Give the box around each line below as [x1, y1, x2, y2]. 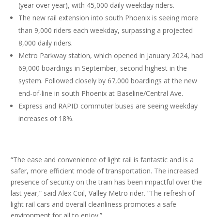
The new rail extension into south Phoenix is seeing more [18, 13, 199, 22]
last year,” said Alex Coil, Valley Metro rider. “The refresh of [11, 188, 195, 198]
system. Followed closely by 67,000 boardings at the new [18, 76, 198, 85]
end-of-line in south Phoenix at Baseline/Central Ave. [18, 89, 187, 98]
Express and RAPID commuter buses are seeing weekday [18, 101, 198, 110]
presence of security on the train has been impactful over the [11, 177, 202, 186]
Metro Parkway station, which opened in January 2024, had [18, 51, 203, 60]
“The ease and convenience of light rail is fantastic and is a [11, 155, 194, 164]
